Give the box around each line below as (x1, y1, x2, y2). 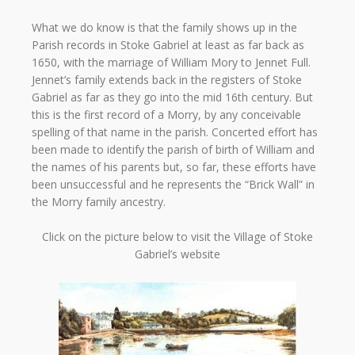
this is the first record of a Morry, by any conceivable (32, 106, 301, 122)
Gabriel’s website (135, 246, 220, 262)
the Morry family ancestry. (32, 193, 166, 209)
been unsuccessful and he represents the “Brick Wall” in (32, 176, 315, 192)
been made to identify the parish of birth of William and (32, 141, 315, 157)
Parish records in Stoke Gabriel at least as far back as (32, 36, 304, 52)
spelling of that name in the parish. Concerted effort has (32, 124, 318, 139)
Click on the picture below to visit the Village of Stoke (42, 229, 313, 245)
